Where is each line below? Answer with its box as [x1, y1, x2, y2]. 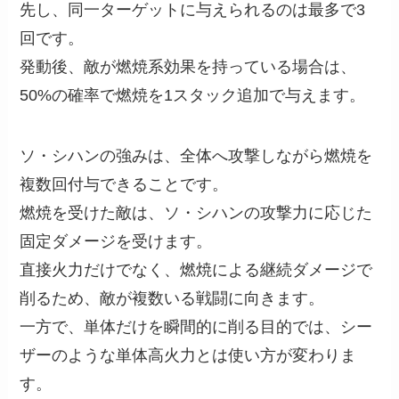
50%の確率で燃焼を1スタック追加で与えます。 [20, 86, 366, 105]
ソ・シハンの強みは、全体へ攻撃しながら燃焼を [20, 147, 373, 166]
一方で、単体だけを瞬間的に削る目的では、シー [20, 318, 373, 337]
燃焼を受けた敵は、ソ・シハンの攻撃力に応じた [20, 204, 373, 223]
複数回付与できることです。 [20, 175, 229, 194]
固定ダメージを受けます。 [20, 232, 213, 251]
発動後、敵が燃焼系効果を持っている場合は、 [20, 58, 357, 77]
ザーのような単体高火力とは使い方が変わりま [20, 346, 357, 365]
